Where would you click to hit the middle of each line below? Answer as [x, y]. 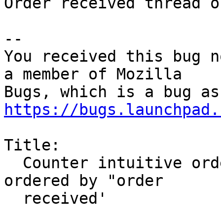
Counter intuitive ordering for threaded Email [13, 163]
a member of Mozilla [93, 74]
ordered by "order [84, 181]
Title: [32, 145]
